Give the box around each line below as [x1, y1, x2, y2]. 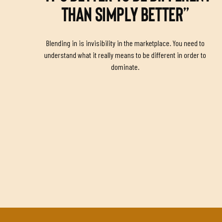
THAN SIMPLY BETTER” [61, 5, 189, 25]
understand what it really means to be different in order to [44, 50, 207, 59]
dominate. [111, 61, 140, 71]
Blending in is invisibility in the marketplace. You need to [46, 38, 205, 48]
